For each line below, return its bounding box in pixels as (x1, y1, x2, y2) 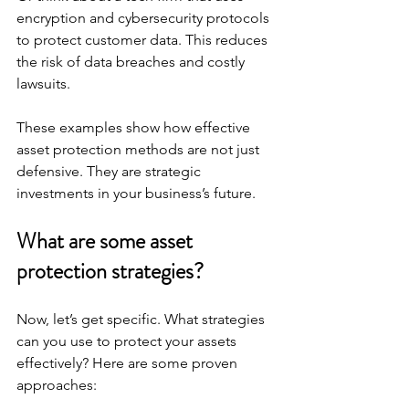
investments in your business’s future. (16, 184, 256, 202)
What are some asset (16, 225, 197, 257)
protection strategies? (16, 255, 204, 287)
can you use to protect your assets (16, 331, 240, 350)
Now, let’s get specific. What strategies (16, 309, 268, 328)
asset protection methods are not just (16, 140, 263, 158)
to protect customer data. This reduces (16, 30, 271, 48)
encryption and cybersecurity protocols (16, 8, 273, 26)
